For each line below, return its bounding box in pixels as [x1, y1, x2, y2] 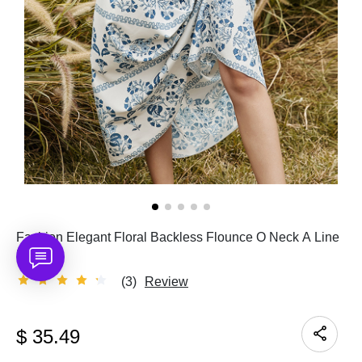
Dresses [16, 247, 64, 262]
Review [154, 274, 188, 288]
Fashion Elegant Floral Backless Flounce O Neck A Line [16, 229, 339, 244]
